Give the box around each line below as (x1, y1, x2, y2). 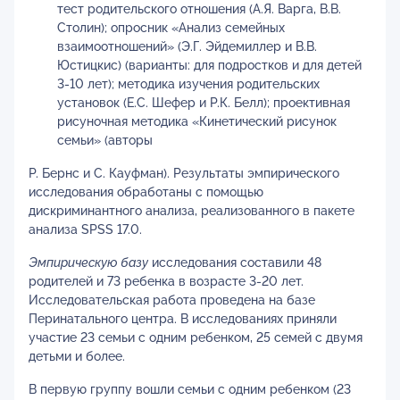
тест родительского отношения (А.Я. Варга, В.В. (57, 2, 341, 16)
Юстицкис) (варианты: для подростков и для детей (57, 58, 362, 72)
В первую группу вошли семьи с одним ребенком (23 (29, 382, 351, 396)
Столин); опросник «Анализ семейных (57, 21, 285, 35)
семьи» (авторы (57, 133, 153, 147)
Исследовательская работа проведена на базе (29, 293, 315, 307)
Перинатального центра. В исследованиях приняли (29, 312, 337, 326)
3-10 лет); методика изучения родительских (57, 77, 320, 91)
